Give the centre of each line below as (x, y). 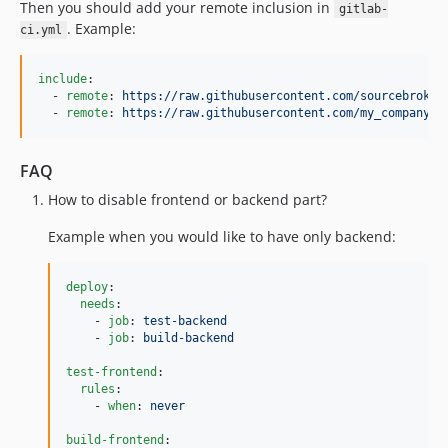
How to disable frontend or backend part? (187, 199)
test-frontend (111, 371)
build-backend (188, 337)
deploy (87, 286)
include (62, 78)
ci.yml (41, 29)
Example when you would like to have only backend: (222, 236)
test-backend (185, 320)
